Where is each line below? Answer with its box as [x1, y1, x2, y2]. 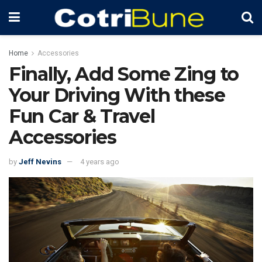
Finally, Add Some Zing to [9, 63, 239, 85]
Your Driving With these [9, 84, 225, 106]
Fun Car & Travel [9, 105, 155, 127]
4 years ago [80, 157, 119, 166]
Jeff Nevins [19, 157, 61, 166]
